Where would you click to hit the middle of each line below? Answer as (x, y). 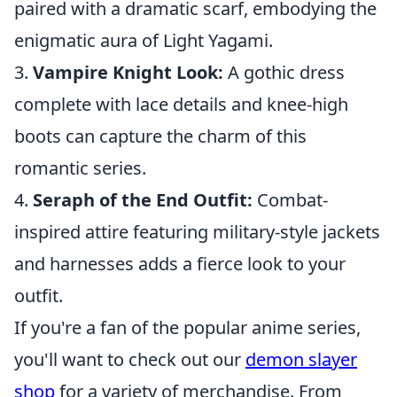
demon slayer (301, 359)
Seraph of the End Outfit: (143, 200)
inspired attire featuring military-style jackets (197, 232)
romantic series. (80, 168)
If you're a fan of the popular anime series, (187, 327)
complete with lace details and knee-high (181, 104)
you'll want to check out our (130, 359)
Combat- (290, 200)
